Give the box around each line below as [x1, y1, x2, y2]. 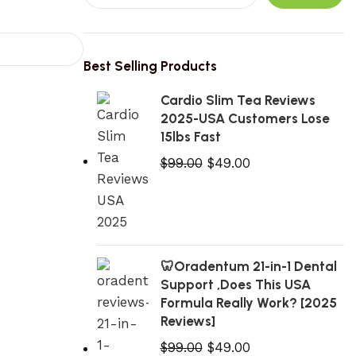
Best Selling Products [83, 58, 217, 74]
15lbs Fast [160, 129, 221, 145]
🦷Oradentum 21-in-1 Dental [160, 258, 337, 274]
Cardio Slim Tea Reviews [160, 92, 315, 108]
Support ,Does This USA [160, 277, 311, 292]
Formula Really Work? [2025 [160, 295, 337, 311]
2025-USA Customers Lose [160, 110, 330, 126]
